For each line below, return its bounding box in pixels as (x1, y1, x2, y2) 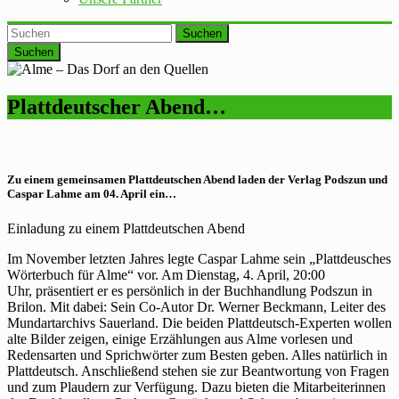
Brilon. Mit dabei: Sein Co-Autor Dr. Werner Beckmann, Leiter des (7, 299, 386, 315)
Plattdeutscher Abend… (7, 95, 226, 119)
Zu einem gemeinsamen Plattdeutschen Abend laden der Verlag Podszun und (7, 173, 387, 187)
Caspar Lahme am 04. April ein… (7, 187, 176, 201)
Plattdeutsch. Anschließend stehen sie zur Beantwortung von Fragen (7, 363, 389, 379)
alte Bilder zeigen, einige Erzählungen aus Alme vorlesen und (7, 331, 353, 347)
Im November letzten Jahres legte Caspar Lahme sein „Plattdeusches (7, 251, 391, 267)
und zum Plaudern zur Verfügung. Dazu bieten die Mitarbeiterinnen (7, 379, 386, 395)
